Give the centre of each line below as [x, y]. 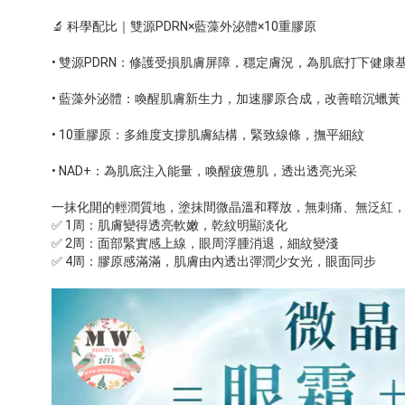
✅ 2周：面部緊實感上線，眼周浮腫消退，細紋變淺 [195, 243]
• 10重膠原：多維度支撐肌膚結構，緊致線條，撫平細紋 [208, 135]
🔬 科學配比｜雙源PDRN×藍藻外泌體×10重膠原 [184, 26]
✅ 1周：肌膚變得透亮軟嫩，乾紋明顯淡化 [170, 225]
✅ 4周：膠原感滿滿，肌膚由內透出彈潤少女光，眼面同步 [214, 261]
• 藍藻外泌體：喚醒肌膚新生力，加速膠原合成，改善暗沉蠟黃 [226, 99]
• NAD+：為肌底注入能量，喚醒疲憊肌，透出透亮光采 [204, 171]
